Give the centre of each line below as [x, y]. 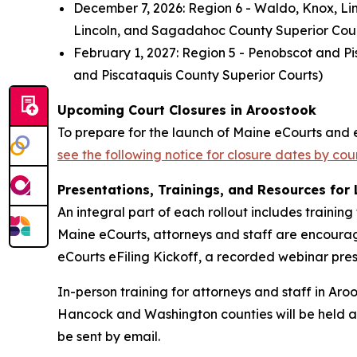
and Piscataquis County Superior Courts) [198, 75]
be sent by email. [109, 336]
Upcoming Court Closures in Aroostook [187, 110]
